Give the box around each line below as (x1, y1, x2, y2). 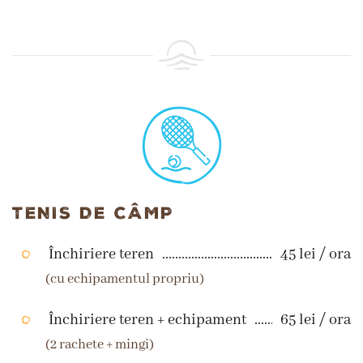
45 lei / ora (280, 245, 351, 264)
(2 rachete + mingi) (45, 336, 155, 353)
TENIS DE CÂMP (12, 202, 175, 224)
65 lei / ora (280, 310, 351, 330)
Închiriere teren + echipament (48, 310, 246, 330)
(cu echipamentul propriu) (45, 271, 205, 288)
